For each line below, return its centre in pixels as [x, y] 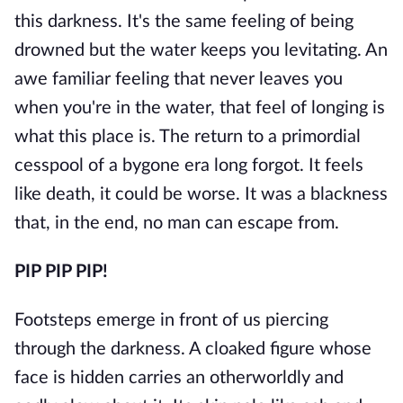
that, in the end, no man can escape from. [177, 223]
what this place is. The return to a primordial [188, 137]
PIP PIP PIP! [61, 272]
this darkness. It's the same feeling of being [184, 22]
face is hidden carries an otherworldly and [179, 378]
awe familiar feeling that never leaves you [179, 79]
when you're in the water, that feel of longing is [200, 108]
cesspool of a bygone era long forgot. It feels [189, 166]
